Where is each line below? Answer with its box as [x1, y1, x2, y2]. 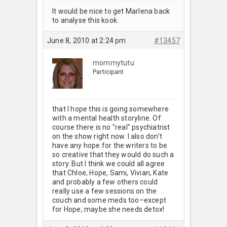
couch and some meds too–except [52, 196, 166, 204]
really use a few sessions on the [52, 186, 157, 195]
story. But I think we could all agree [52, 159, 165, 168]
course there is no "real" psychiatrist [52, 123, 170, 131]
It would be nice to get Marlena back [52, 7, 170, 15]
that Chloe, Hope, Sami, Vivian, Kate [52, 168, 169, 177]
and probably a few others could [52, 177, 158, 186]
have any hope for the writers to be [52, 141, 167, 149]
